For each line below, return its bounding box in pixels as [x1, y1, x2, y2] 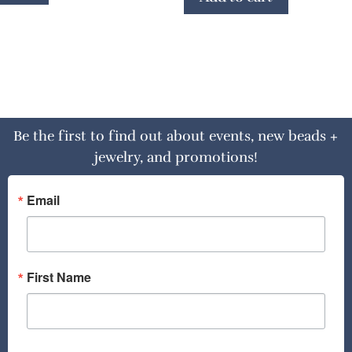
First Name [26, 267, 91, 286]
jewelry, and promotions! [93, 148, 258, 166]
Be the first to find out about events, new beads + [13, 126, 339, 145]
